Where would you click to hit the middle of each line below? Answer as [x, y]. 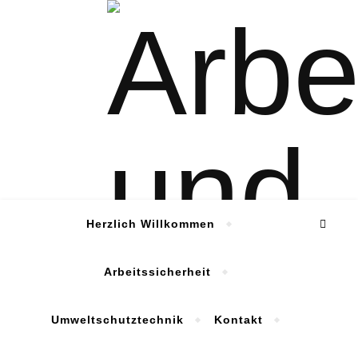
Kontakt [239, 320]
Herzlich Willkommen [150, 224]
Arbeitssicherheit [157, 272]
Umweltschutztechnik [117, 320]
